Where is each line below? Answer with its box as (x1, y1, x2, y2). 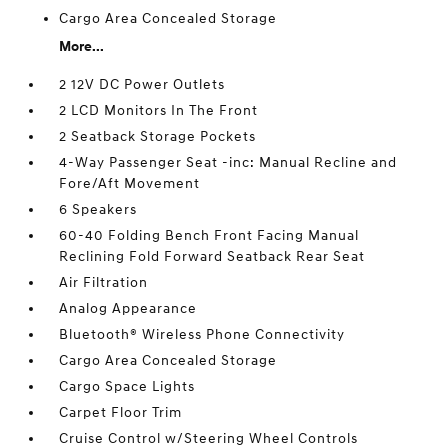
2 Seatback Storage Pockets (59, 128, 257, 146)
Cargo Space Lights (59, 378, 196, 396)
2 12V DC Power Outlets (59, 76, 226, 94)
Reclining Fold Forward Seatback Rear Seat (59, 248, 366, 266)
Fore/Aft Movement (59, 175, 201, 193)
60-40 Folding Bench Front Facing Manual (59, 227, 360, 245)
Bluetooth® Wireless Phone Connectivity (59, 326, 346, 344)
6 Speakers (59, 201, 138, 219)
